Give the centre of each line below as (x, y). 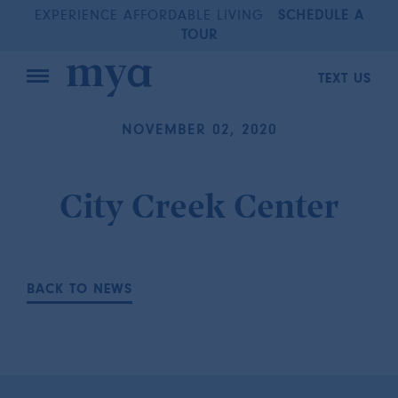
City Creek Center (199, 208)
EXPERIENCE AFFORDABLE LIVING (149, 16)
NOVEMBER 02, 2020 (199, 130)
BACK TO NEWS (80, 289)
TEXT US (345, 79)
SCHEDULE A (321, 16)
